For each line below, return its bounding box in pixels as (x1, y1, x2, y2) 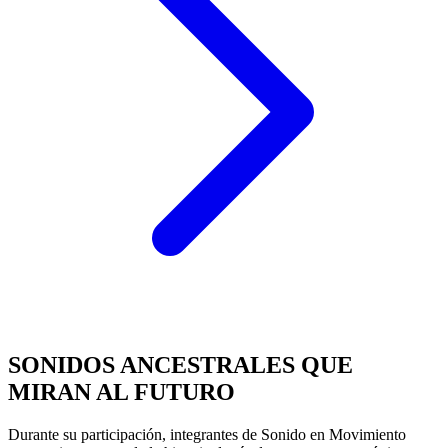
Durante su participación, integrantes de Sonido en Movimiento (8, 425, 406, 443)
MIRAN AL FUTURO (8, 378, 235, 405)
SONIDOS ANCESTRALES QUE (8, 351, 353, 378)
